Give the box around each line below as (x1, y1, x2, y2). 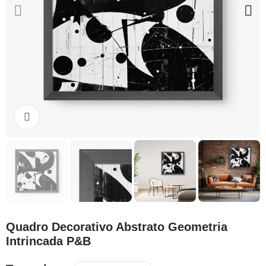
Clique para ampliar (39, 112, 111, 122)
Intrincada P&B (6, 235, 91, 248)
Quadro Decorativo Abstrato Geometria (6, 220, 227, 233)
